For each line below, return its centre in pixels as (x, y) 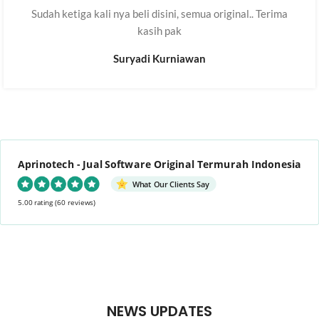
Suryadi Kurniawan (159, 58)
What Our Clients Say (171, 184)
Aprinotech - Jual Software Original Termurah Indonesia (159, 164)
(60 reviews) (75, 203)
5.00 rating (35, 203)
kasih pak (159, 30)
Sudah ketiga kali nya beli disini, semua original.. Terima (159, 13)
